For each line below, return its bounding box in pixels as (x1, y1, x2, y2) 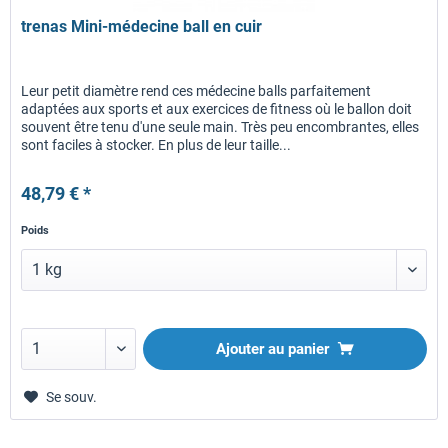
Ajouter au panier (216, 339, 330, 358)
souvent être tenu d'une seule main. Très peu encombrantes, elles (21, 118, 420, 135)
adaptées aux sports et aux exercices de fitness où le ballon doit (21, 100, 413, 117)
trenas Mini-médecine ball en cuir (21, 16, 263, 36)
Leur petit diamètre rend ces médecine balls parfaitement (21, 82, 372, 99)
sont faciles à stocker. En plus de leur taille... (21, 136, 292, 153)
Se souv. (46, 388, 98, 405)
